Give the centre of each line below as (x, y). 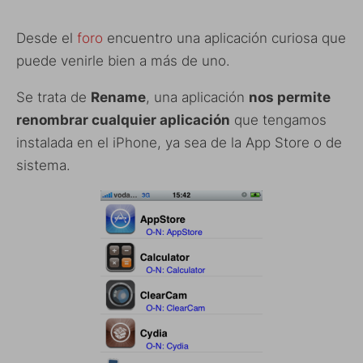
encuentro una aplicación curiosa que (224, 38)
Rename (118, 97)
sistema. (43, 165)
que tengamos (278, 120)
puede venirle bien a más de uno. (123, 60)
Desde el (47, 38)
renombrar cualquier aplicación (123, 120)
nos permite (290, 97)
